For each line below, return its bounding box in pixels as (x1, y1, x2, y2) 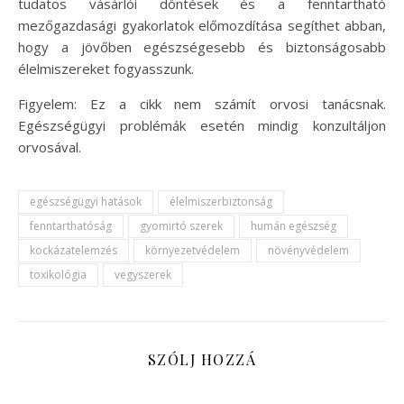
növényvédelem (268, 243, 349, 259)
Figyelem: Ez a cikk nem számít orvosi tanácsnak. (18, 95, 386, 114)
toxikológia (30, 267, 87, 283)
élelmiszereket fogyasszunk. (18, 60, 194, 78)
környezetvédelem (145, 243, 240, 259)
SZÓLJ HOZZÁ (147, 350, 257, 370)
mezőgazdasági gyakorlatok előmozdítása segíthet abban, (18, 16, 386, 35)
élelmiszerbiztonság (170, 194, 272, 210)
